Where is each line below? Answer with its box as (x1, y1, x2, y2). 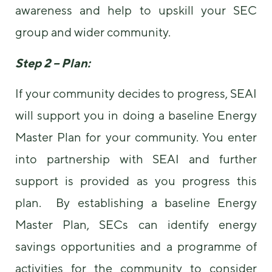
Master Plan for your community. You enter (15, 130, 257, 144)
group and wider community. (15, 25, 175, 39)
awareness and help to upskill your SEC (15, 3, 257, 18)
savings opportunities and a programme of (15, 239, 257, 254)
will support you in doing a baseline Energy (15, 108, 257, 123)
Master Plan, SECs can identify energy (15, 217, 257, 232)
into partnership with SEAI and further (15, 152, 257, 166)
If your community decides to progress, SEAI (15, 86, 257, 101)
